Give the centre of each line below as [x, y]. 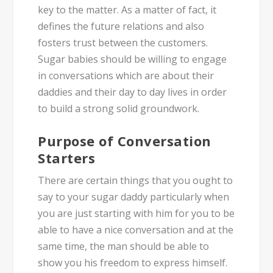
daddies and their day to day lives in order [133, 92]
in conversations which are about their [126, 75]
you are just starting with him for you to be [136, 214]
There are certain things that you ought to [136, 181]
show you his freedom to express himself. [133, 263]
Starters [67, 158]
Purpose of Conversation [125, 141]
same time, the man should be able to [124, 246]
